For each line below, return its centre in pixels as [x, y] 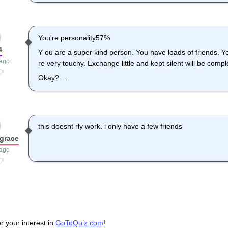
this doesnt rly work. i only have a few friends [110, 126]
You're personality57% [74, 38]
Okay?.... [53, 78]
